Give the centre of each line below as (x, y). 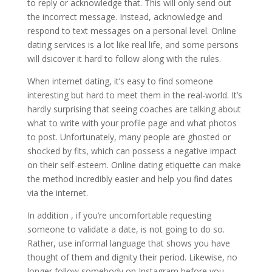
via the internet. (57, 193)
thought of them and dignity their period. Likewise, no (132, 257)
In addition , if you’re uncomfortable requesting (119, 215)
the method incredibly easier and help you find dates (130, 179)
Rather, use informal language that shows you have (128, 243)
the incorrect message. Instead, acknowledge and (124, 17)
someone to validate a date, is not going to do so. (126, 229)
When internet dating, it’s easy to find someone (120, 81)
